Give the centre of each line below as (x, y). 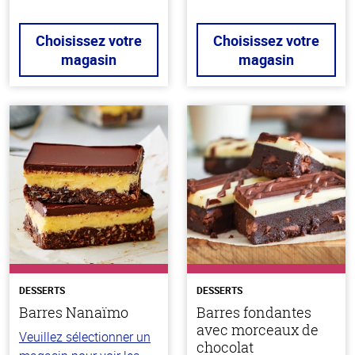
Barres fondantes (254, 313)
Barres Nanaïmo (74, 313)
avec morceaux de (258, 330)
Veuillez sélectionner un (85, 337)
